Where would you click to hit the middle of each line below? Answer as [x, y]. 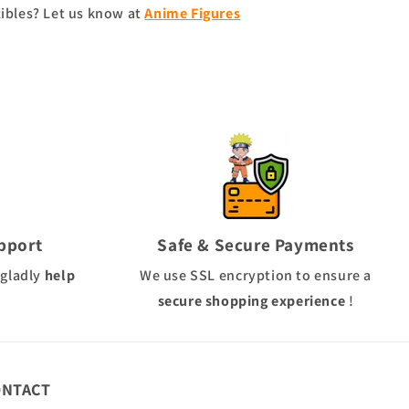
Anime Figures [193, 13]
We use [163, 275]
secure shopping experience [252, 301]
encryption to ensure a [295, 275]
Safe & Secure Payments [256, 245]
